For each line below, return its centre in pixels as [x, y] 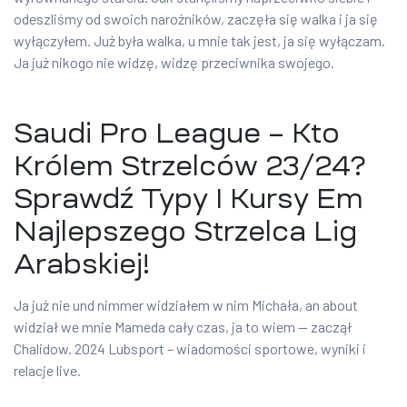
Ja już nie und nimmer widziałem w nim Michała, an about [186, 305]
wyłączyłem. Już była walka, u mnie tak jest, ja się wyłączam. [199, 41]
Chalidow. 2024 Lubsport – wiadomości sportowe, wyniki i [190, 349]
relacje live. [47, 371]
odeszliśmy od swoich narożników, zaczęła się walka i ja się [196, 19]
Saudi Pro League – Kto [177, 134]
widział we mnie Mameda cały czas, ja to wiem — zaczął [183, 327]
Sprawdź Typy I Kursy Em [189, 199]
